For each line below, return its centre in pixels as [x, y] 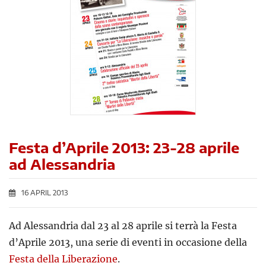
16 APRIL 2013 [45, 193]
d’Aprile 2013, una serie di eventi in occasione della [128, 243]
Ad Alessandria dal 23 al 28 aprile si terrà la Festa [123, 226]
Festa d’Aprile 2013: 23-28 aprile [124, 148]
